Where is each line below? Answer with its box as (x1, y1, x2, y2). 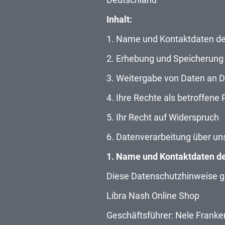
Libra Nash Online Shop (106, 190, 199, 201)
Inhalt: (106, 14, 132, 25)
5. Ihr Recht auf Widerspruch (106, 111, 219, 123)
